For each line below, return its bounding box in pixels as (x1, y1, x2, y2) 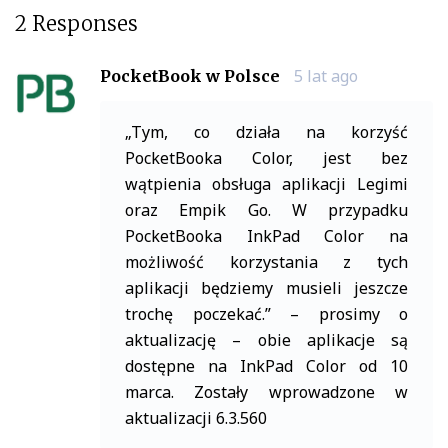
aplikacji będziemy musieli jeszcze (125, 276, 408, 299)
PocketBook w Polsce (100, 65, 280, 86)
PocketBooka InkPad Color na (125, 224, 408, 247)
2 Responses (15, 10, 138, 36)
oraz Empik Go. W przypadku (125, 198, 408, 221)
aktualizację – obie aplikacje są (125, 328, 408, 351)
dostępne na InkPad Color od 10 (125, 354, 408, 377)
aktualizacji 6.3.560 (125, 406, 267, 429)
